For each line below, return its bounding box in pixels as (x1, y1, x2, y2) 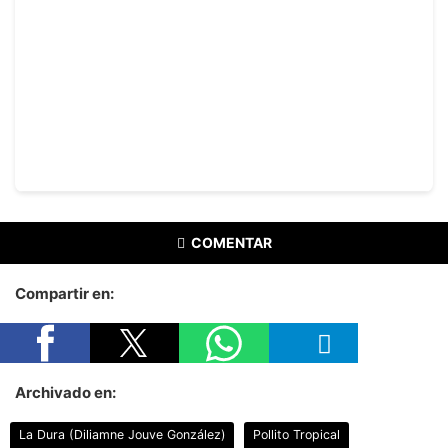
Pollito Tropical (253, 427, 341, 443)
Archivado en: (15, 382, 116, 402)
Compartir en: (15, 283, 114, 303)
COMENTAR (190, 233, 272, 251)
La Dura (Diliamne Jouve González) (18, 427, 226, 443)
